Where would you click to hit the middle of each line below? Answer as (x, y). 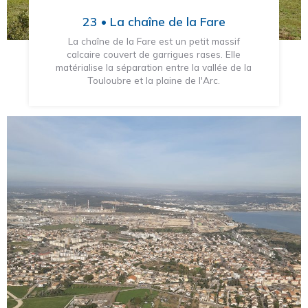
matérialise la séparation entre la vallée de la (154, 67)
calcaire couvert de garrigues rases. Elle (154, 54)
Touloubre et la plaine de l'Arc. (154, 80)
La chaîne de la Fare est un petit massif (154, 41)
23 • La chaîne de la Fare (154, 22)
